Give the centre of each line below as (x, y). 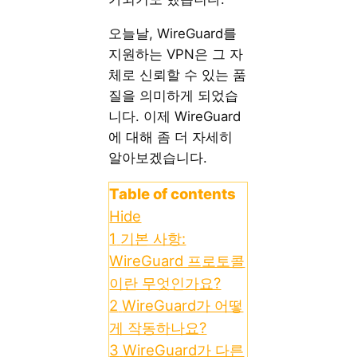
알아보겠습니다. (158, 157)
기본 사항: (153, 238)
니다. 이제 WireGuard (175, 116)
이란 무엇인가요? (165, 282)
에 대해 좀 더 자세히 (171, 137)
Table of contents (173, 193)
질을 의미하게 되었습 (174, 95)
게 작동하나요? (158, 327)
